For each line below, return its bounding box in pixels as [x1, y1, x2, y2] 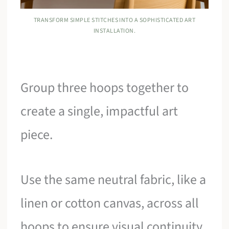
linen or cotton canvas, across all [20, 193, 199, 213]
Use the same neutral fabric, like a [20, 170, 207, 189]
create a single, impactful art [20, 102, 178, 121]
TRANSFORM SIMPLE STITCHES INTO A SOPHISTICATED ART [33, 16, 195, 25]
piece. [20, 125, 53, 145]
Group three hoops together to [20, 78, 189, 98]
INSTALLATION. [93, 27, 136, 36]
